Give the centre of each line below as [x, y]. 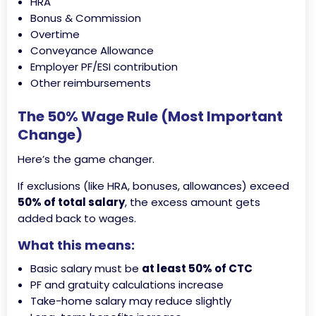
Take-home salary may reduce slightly [131, 301]
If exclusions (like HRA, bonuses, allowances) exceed [153, 186]
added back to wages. [77, 219]
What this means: [76, 245]
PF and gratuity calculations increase [127, 285]
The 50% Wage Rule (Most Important [150, 117]
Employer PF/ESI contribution [104, 67]
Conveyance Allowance [92, 51]
